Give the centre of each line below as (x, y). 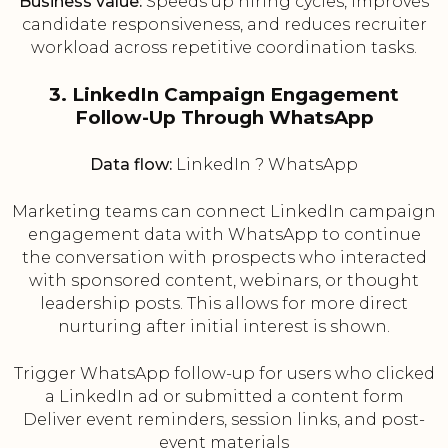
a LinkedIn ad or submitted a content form (224, 397)
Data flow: (131, 165)
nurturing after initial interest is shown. (224, 327)
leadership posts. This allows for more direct (224, 304)
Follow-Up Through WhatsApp (224, 118)
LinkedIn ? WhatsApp (265, 165)
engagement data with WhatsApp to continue (224, 235)
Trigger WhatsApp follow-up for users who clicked (224, 374)
